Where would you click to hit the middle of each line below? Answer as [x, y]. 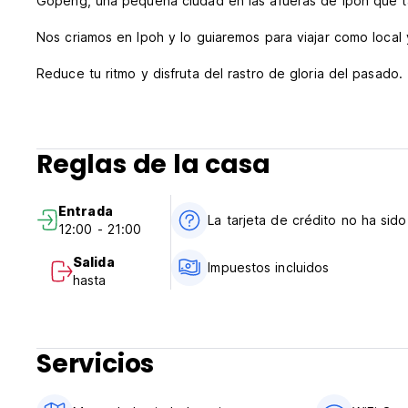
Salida [94, 262]
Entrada [86, 211]
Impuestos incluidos [269, 268]
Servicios [96, 364]
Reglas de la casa [153, 165]
